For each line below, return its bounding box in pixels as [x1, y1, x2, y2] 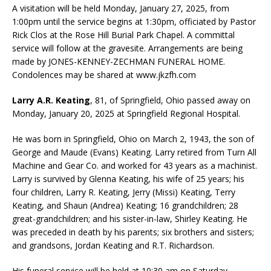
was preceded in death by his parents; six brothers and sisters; [12, 226, 254, 238]
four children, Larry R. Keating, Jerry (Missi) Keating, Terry [12, 186, 235, 198]
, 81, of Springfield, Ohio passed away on [90, 94, 250, 106]
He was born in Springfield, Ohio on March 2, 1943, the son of [12, 132, 254, 145]
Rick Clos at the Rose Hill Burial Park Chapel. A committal [12, 28, 235, 41]
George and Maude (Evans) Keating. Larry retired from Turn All [12, 146, 256, 158]
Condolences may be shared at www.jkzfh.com [12, 68, 196, 80]
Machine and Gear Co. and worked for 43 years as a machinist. [12, 159, 257, 171]
